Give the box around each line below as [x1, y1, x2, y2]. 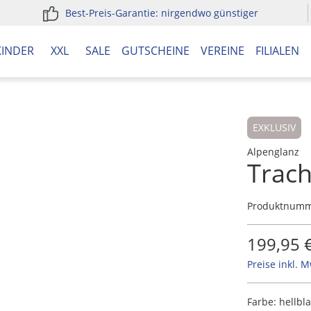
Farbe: [247, 295, 279, 308]
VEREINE [201, 43, 244, 58]
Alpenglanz [247, 145, 299, 158]
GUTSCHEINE [121, 43, 190, 58]
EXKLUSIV [253, 121, 296, 134]
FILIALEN [255, 43, 299, 58]
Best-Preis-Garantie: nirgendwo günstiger [65, 6, 258, 19]
